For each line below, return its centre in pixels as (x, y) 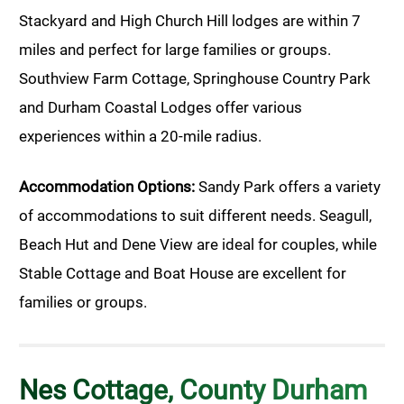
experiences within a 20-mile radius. (140, 137)
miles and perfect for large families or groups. (175, 50)
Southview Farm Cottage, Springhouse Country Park (195, 79)
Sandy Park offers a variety (288, 187)
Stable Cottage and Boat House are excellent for (183, 274)
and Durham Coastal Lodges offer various (161, 108)
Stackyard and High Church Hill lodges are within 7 (190, 21)
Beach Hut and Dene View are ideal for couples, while (198, 245)
